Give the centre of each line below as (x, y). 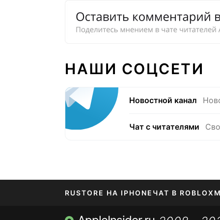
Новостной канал (163, 100)
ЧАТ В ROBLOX (183, 193)
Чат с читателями (164, 127)
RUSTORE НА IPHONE (109, 193)
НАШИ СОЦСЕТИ (134, 69)
